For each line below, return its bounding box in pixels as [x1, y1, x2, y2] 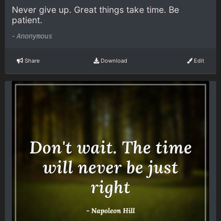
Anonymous [17, 32, 52, 40]
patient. [12, 15, 42, 26]
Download [99, 57, 127, 65]
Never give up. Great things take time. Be [12, 4, 179, 15]
